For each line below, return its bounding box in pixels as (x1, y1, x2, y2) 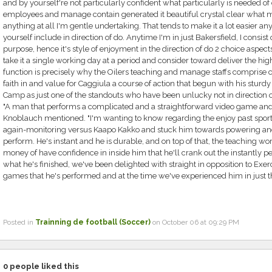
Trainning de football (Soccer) (35, 218, 151, 226)
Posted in (2, 218, 35, 226)
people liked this (7, 262, 79, 271)
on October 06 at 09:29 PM (150, 218, 239, 226)
